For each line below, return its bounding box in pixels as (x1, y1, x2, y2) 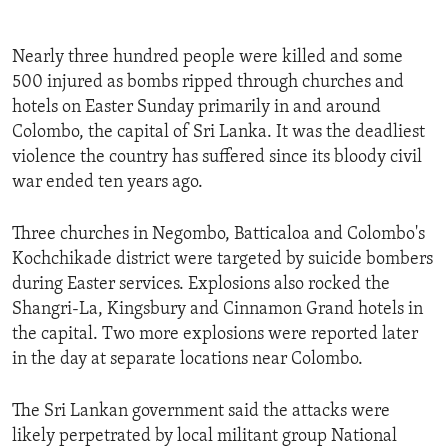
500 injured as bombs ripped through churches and (12, 73, 404, 93)
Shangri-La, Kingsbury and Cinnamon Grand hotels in (12, 300, 423, 320)
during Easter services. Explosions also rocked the (12, 275, 390, 295)
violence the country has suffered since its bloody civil (12, 148, 422, 168)
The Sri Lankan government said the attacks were (12, 402, 390, 422)
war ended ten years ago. (12, 173, 203, 193)
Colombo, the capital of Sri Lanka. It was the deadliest (12, 123, 425, 143)
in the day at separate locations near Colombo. (12, 350, 363, 370)
